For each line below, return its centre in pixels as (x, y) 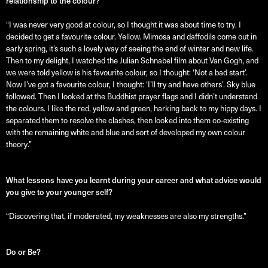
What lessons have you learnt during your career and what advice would (134, 181)
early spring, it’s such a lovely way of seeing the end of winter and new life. (130, 49)
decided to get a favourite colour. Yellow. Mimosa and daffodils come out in (131, 37)
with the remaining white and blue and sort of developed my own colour (126, 133)
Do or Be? (23, 252)
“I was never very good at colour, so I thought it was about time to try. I (124, 25)
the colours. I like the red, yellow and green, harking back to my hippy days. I (134, 109)
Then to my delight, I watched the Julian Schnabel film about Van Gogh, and (132, 61)
